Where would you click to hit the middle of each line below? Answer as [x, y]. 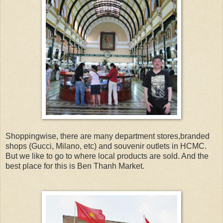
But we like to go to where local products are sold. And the [107, 156]
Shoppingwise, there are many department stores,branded [108, 136]
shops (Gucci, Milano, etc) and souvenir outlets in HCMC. [106, 146]
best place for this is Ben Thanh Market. [75, 166]
